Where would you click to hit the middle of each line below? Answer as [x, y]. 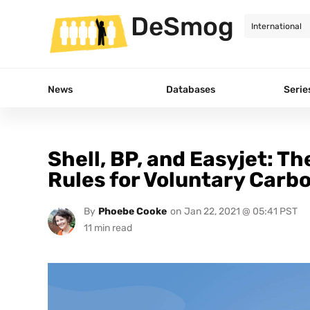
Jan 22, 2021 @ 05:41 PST [240, 212]
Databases [191, 89]
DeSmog [182, 26]
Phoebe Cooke [132, 212]
